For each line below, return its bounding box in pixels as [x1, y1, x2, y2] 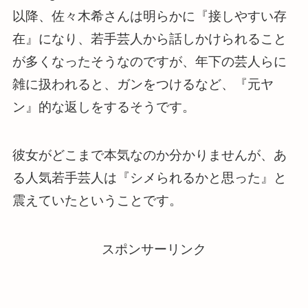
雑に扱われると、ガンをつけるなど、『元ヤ [12, 76, 274, 91]
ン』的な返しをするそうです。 [12, 99, 195, 114]
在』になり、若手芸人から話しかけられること [12, 31, 287, 46]
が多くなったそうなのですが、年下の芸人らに [12, 54, 287, 69]
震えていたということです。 [12, 193, 182, 208]
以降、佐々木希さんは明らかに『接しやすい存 [12, 8, 287, 23]
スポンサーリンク [102, 242, 206, 257]
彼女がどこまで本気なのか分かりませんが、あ [12, 148, 287, 163]
